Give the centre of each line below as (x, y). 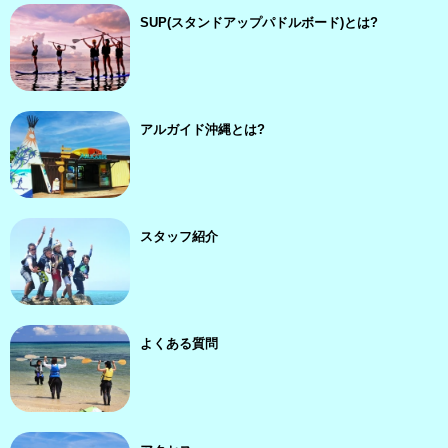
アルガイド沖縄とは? (202, 129)
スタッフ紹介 (179, 236)
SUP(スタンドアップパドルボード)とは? (259, 22)
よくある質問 (179, 343)
